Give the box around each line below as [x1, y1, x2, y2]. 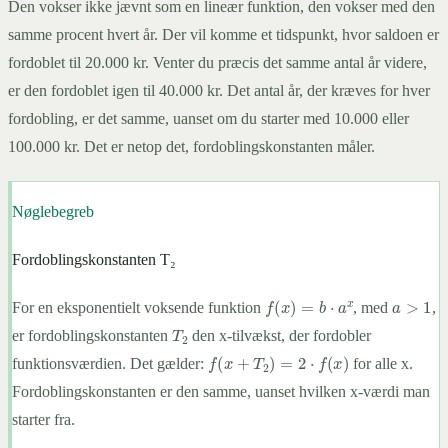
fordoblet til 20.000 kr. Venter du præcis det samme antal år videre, [8, 54, 427, 72]
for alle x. [349, 355, 414, 373]
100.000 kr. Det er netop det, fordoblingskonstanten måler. [8, 138, 375, 156]
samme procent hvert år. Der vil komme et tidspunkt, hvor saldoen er [8, 26, 439, 44]
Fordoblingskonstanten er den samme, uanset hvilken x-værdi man [12, 383, 430, 401]
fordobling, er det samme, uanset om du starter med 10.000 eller [8, 110, 409, 128]
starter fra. [12, 411, 75, 429]
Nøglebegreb [12, 203, 94, 221]
